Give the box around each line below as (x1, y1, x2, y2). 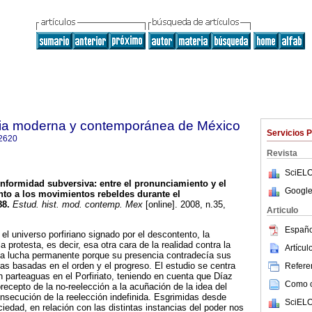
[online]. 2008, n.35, (143, 199, 226, 210)
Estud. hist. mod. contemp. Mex (10, 199, 143, 210)
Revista (267, 148, 297, 158)
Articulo (267, 205, 298, 215)
